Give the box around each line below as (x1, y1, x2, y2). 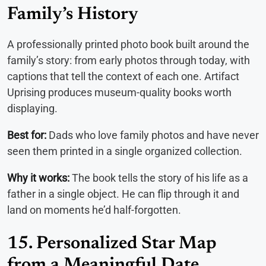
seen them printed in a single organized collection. (7, 144, 242, 157)
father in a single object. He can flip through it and (7, 187, 239, 200)
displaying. (7, 102, 58, 115)
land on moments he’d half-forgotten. (7, 203, 181, 216)
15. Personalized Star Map (7, 235, 217, 253)
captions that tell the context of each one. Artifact (7, 69, 239, 83)
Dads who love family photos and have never (46, 128, 259, 141)
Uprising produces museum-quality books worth (7, 85, 232, 99)
